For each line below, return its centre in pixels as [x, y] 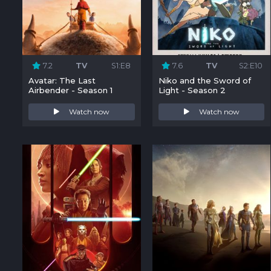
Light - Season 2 [192, 90]
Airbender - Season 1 [71, 90]
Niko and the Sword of [204, 80]
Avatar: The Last [62, 80]
